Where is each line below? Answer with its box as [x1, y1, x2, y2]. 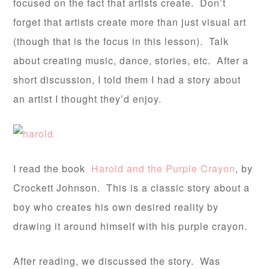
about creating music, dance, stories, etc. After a [13, 53, 249, 67]
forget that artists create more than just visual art [13, 15, 247, 29]
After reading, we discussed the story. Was [13, 254, 221, 268]
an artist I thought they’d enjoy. [13, 92, 162, 106]
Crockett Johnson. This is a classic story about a [13, 181, 250, 195]
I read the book [13, 162, 92, 175]
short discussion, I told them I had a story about [13, 73, 241, 86]
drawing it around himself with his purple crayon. [13, 219, 251, 233]
